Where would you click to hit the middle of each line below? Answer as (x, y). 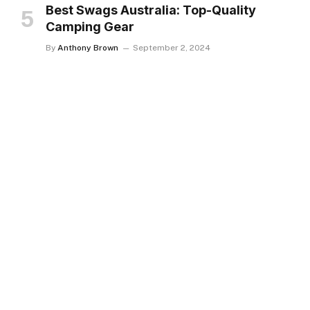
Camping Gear (90, 27)
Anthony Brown (88, 48)
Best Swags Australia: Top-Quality (151, 10)
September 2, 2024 (172, 48)
